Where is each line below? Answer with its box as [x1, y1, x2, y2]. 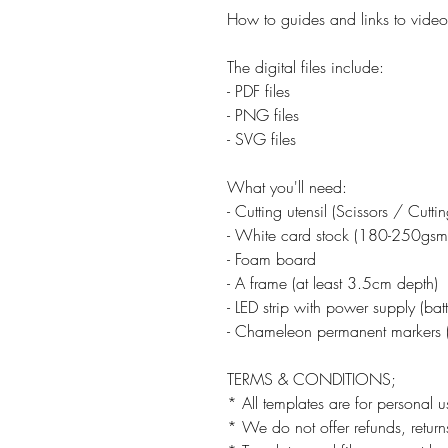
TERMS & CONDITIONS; [227, 368, 396, 390]
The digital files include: [227, 56, 384, 78]
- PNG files [227, 104, 299, 126]
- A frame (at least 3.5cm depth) [227, 272, 438, 294]
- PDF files [227, 80, 290, 102]
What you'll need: [227, 176, 347, 198]
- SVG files [227, 128, 296, 150]
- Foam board [227, 248, 316, 270]
